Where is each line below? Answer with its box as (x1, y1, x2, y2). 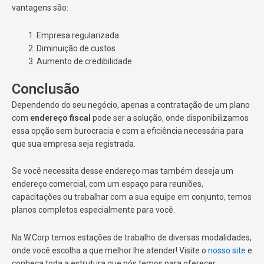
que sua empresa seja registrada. (12, 138, 136, 148)
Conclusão (12, 80, 80, 97)
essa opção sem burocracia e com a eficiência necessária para (12, 126, 243, 136)
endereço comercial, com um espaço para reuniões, (12, 179, 203, 189)
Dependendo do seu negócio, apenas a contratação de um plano (12, 100, 250, 110)
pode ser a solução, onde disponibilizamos (91, 113, 249, 123)
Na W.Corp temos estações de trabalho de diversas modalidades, (12, 232, 252, 242)
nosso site (208, 245, 246, 255)
